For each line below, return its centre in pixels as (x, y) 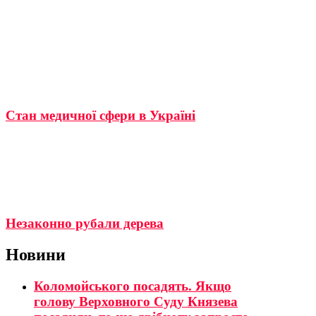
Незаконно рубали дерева (85, 224)
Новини (36, 255)
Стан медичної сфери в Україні (101, 115)
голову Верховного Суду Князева (136, 302)
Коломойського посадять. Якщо (133, 286)
